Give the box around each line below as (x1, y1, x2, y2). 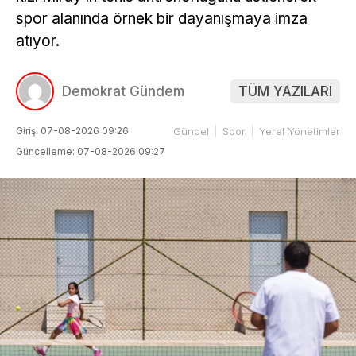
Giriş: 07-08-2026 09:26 (16, 124, 129, 137)
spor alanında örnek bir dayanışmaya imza (16, 10, 308, 29)
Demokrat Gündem (62, 83, 184, 99)
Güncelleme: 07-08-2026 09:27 (16, 145, 165, 157)
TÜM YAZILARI (238, 83, 332, 99)
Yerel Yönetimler (259, 124, 340, 137)
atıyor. (16, 32, 60, 51)
